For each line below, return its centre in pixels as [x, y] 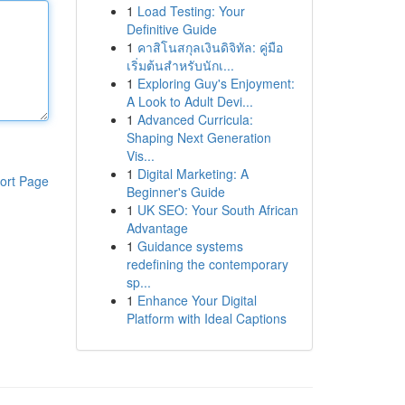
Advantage [157, 228]
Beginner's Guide [175, 192]
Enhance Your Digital [197, 300]
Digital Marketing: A [193, 174]
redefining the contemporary [207, 264]
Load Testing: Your [191, 11]
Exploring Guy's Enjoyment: [216, 83]
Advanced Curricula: [195, 119]
